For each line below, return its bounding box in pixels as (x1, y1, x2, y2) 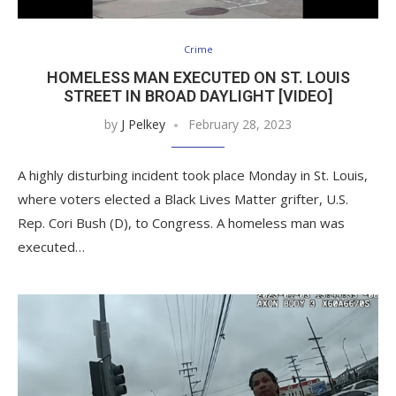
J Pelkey (121, 116, 165, 133)
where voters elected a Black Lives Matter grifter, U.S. (18, 190, 348, 209)
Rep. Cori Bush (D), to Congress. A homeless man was (18, 214, 345, 232)
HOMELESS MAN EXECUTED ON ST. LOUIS (46, 68, 350, 88)
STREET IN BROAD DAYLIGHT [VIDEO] (64, 87, 332, 106)
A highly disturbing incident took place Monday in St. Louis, (18, 166, 368, 185)
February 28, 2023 (188, 116, 292, 133)
